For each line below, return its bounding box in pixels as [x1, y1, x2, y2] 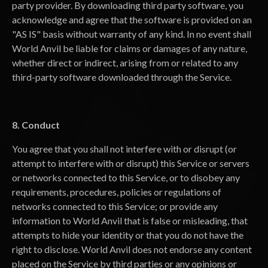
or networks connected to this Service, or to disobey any [12, 172, 240, 183]
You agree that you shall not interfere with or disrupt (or [12, 143, 237, 154]
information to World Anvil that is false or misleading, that [12, 215, 248, 226]
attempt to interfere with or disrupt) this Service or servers [12, 157, 249, 169]
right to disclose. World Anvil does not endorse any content [12, 243, 252, 255]
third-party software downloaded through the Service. [12, 71, 232, 83]
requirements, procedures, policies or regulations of [12, 186, 221, 197]
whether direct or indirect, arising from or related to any [12, 57, 238, 68]
